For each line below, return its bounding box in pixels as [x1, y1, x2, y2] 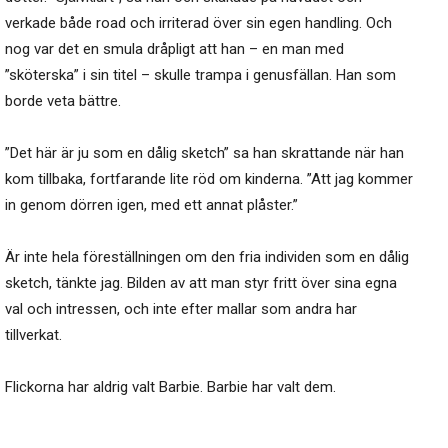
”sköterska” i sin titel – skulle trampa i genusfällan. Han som [5, 66, 396, 85]
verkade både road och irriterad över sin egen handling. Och [5, 14, 392, 33]
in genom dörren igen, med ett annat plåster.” [5, 196, 298, 215]
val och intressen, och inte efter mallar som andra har [5, 300, 357, 319]
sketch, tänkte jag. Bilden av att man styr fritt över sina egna [5, 274, 397, 293]
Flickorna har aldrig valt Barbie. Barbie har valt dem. [5, 378, 336, 397]
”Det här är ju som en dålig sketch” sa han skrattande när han [5, 144, 404, 163]
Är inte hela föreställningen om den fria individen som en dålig [5, 248, 409, 267]
